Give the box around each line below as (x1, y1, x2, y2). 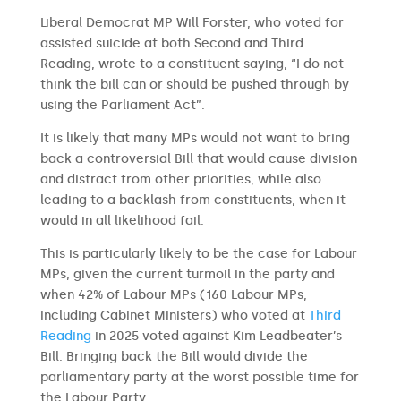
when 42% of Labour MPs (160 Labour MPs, (39, 287, 307, 303)
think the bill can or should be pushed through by (39, 77, 349, 92)
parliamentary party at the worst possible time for (39, 370, 359, 385)
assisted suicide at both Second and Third (39, 36, 303, 51)
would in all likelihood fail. (39, 213, 208, 228)
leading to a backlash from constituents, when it (39, 192, 346, 208)
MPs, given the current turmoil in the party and (39, 267, 335, 282)
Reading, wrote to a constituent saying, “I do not (39, 56, 344, 72)
